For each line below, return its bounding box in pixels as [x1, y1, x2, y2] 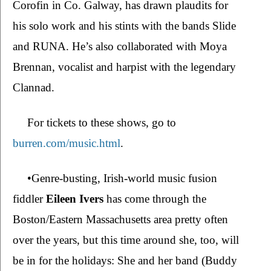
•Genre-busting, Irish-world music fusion [27, 172, 217, 185]
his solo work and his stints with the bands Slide [13, 19, 236, 33]
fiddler [13, 192, 46, 206]
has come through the [103, 192, 206, 206]
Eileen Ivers [46, 192, 103, 206]
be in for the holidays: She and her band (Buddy [13, 254, 237, 267]
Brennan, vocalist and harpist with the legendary [13, 60, 236, 74]
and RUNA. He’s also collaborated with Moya [13, 40, 227, 53]
